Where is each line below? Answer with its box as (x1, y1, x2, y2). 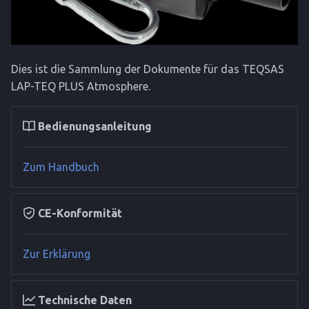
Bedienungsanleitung (38, 119, 152, 132)
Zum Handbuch (23, 160, 99, 173)
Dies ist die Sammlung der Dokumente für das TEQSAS (11, 62, 284, 75)
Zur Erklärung (23, 247, 90, 260)
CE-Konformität (38, 206, 122, 219)
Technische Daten (38, 293, 132, 306)
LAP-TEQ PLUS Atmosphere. (11, 79, 150, 92)
